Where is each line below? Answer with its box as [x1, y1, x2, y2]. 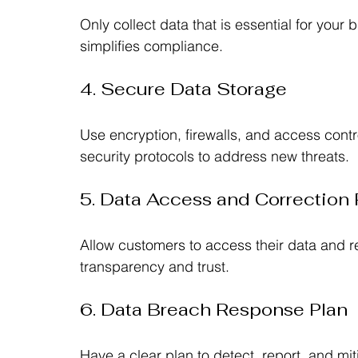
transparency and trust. [80, 257, 229, 276]
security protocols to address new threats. [80, 146, 349, 165]
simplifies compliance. [80, 36, 223, 55]
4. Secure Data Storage [80, 77, 287, 100]
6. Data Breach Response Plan [80, 297, 348, 320]
